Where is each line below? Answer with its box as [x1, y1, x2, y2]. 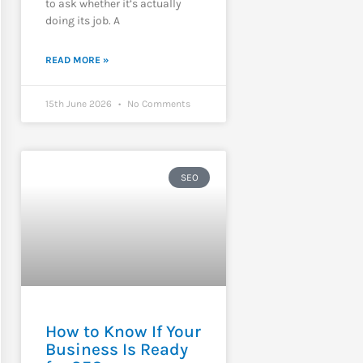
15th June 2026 [45, 97, 114, 109]
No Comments [124, 97, 190, 109]
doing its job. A [45, 13, 120, 28]
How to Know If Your [45, 322, 201, 342]
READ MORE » [45, 53, 109, 66]
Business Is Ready [45, 340, 188, 360]
